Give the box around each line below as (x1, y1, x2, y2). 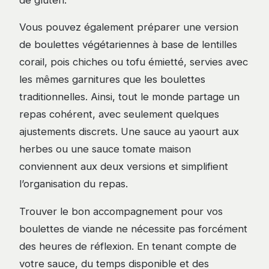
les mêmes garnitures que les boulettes (19, 73, 205, 86)
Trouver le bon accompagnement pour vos (19, 205, 223, 218)
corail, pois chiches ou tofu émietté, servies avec (19, 56, 248, 68)
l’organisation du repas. (19, 178, 128, 190)
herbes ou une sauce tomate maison (19, 143, 191, 156)
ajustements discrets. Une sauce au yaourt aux (19, 125, 239, 138)
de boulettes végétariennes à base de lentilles (19, 38, 237, 51)
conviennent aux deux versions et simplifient (19, 160, 228, 173)
